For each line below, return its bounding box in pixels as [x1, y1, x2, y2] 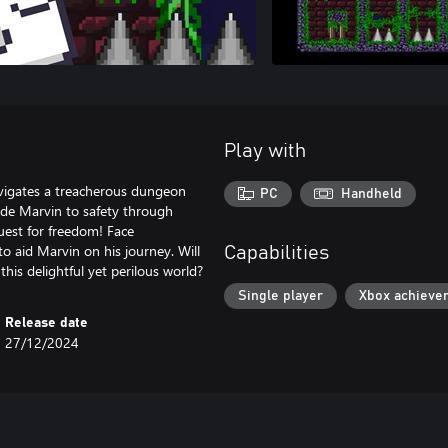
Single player [238, 288, 323, 303]
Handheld [341, 186, 403, 201]
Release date [5, 316, 89, 330]
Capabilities [224, 243, 329, 264]
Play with [224, 141, 306, 161]
